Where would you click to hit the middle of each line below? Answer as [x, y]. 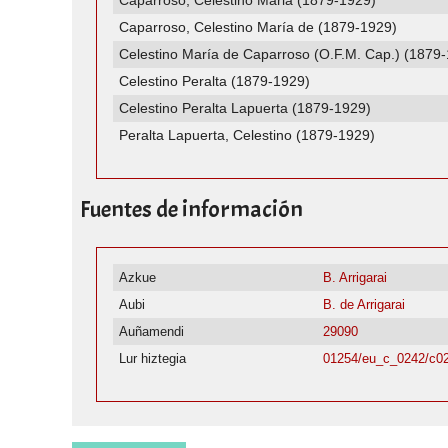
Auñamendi [152, 332]
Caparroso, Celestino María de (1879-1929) [258, 27]
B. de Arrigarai [364, 305]
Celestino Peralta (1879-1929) [215, 81]
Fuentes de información [191, 209]
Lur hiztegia [153, 359]
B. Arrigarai [355, 278]
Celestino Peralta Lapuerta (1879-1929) [245, 108]
